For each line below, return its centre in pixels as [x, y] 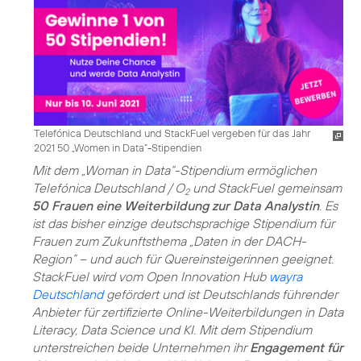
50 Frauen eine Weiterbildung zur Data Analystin [176, 205]
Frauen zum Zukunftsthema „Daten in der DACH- [169, 241]
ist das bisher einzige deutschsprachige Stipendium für [183, 223]
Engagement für [297, 347]
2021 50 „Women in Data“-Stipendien [118, 147]
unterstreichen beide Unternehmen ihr [141, 347]
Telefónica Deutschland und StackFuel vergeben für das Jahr [172, 133]
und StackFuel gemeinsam [266, 187]
